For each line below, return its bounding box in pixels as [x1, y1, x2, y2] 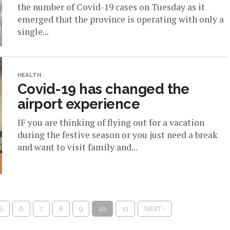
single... [17, 26, 49, 37]
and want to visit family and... [17, 141, 138, 153]
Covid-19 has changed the [17, 81, 189, 97]
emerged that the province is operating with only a [17, 13, 224, 25]
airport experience [17, 95, 140, 112]
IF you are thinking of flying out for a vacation [17, 117, 204, 128]
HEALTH [17, 71, 41, 79]
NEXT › [144, 205, 165, 213]
